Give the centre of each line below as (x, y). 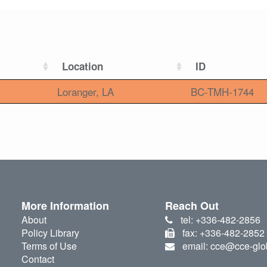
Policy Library (50, 233)
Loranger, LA (86, 92)
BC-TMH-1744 (222, 92)
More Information (65, 206)
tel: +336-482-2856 (220, 220)
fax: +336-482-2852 (223, 233)
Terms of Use (49, 246)
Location (83, 66)
